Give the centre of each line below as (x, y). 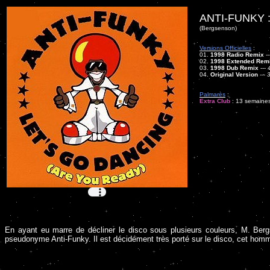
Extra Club (215, 101)
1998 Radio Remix (237, 55)
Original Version (234, 74)
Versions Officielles (225, 48)
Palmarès (212, 94)
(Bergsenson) (218, 28)
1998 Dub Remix (234, 68)
